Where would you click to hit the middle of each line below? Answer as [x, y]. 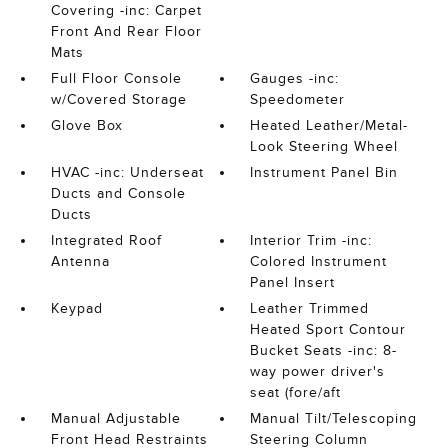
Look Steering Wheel [324, 146]
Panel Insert [293, 282]
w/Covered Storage [118, 99]
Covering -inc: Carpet [126, 10]
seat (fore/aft [296, 392]
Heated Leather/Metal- [329, 125]
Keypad [76, 308]
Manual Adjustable [115, 418]
